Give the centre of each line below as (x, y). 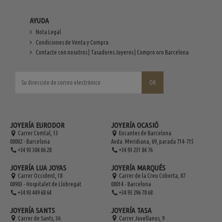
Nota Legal (48, 32)
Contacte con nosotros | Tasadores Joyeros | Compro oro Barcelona (112, 53)
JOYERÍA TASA (131, 210)
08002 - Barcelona (30, 142)
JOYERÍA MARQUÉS (138, 167)
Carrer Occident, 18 (40, 175)
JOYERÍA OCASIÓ (135, 125)
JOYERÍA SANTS (32, 210)
